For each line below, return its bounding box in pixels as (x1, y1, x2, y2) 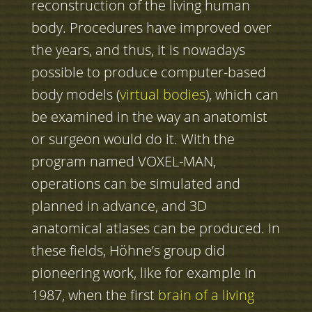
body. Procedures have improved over (31, 18, 272, 38)
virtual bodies (119, 85, 205, 104)
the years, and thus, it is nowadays (31, 40, 245, 60)
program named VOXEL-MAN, (31, 152, 216, 171)
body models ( (31, 85, 120, 104)
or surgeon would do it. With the (31, 130, 235, 149)
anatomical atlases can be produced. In (31, 219, 280, 238)
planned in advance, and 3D (31, 196, 207, 216)
